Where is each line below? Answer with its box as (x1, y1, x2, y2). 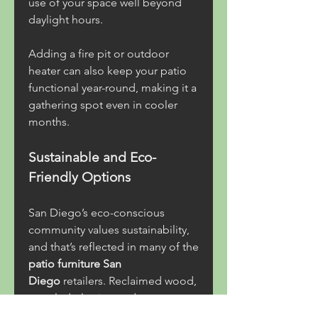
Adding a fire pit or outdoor (28, 47, 169, 60)
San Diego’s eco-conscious (28, 206, 165, 219)
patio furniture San (28, 257, 121, 270)
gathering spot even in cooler (28, 98, 177, 111)
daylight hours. (28, 13, 103, 26)
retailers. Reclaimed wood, (60, 274, 197, 287)
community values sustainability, (28, 223, 190, 236)
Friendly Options (28, 169, 131, 185)
